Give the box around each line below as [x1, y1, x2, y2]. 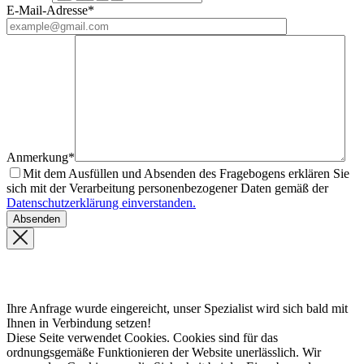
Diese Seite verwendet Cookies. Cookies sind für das [6, 330, 278, 344]
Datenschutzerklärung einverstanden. [6, 195, 196, 210]
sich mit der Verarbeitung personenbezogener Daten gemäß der [6, 180, 328, 195]
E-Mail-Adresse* [6, 2, 94, 17]
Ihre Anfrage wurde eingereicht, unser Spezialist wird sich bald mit [6, 301, 348, 315]
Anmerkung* [6, 149, 75, 164]
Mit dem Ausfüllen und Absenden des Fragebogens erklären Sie [23, 166, 349, 180]
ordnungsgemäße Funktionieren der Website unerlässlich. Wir [6, 344, 321, 359]
